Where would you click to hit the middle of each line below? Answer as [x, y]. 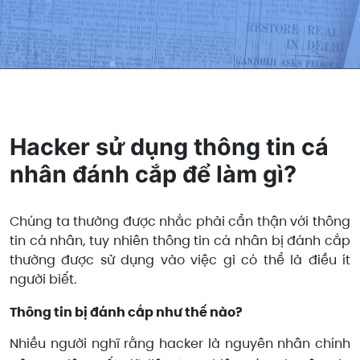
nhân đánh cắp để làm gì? [153, 174]
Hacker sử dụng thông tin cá [169, 147]
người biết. [43, 280]
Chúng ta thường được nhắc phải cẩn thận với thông [180, 222]
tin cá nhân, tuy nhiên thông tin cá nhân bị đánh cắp [180, 241]
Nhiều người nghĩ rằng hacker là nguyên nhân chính [180, 343]
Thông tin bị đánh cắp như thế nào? [126, 313]
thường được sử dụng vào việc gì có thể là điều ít [180, 260]
